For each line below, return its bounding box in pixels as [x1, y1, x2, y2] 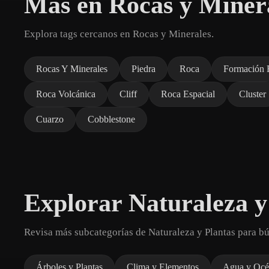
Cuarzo [36, 114, 64, 125]
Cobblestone [88, 114, 135, 125]
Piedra [131, 64, 156, 74]
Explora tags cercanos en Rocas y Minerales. [24, 28, 214, 40]
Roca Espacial [161, 89, 215, 100]
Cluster [239, 89, 266, 100]
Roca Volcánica [36, 89, 95, 100]
